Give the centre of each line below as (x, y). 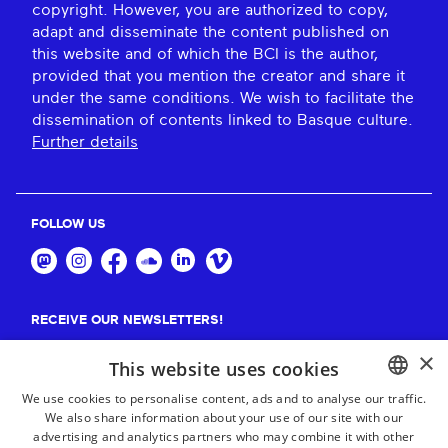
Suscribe (368, 364)
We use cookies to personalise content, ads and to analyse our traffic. (224, 398)
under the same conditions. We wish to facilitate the (223, 98)
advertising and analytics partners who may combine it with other (224, 436)
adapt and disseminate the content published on (210, 32)
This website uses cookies (224, 369)
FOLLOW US (68, 225)
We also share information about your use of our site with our (224, 417)
